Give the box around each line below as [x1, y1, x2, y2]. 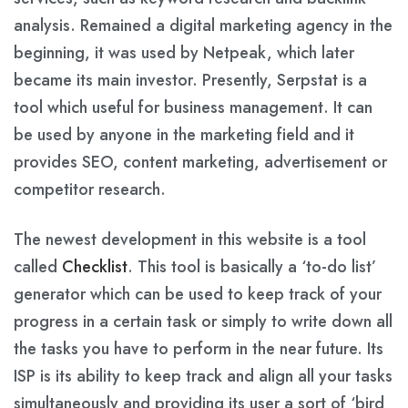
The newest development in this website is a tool [14, 227, 366, 251]
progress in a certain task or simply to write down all [14, 309, 393, 333]
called [14, 254, 62, 279]
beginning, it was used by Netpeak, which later [14, 40, 354, 65]
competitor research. [14, 177, 166, 201]
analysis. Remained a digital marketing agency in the [14, 13, 393, 37]
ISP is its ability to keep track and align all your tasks [14, 363, 393, 388]
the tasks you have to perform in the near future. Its [14, 336, 383, 361]
